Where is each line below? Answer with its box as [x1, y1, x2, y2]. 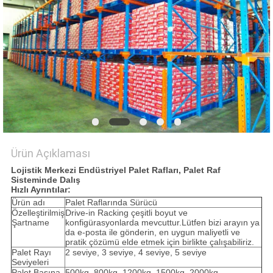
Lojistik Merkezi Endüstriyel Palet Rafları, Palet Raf [10, 165, 221, 175]
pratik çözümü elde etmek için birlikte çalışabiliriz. [65, 237, 254, 247]
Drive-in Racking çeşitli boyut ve [65, 208, 188, 218]
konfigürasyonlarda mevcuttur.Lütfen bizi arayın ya [65, 218, 260, 228]
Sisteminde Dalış [10, 175, 80, 185]
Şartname [11, 218, 49, 228]
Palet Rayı [11, 247, 51, 258]
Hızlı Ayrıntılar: [10, 185, 71, 195]
